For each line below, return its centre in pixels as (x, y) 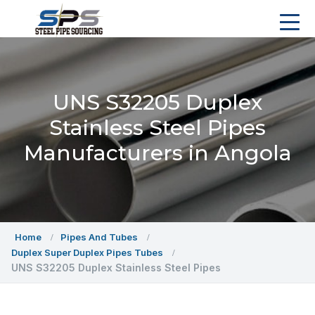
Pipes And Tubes (99, 237)
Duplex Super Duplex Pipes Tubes (87, 252)
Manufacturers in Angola (157, 153)
